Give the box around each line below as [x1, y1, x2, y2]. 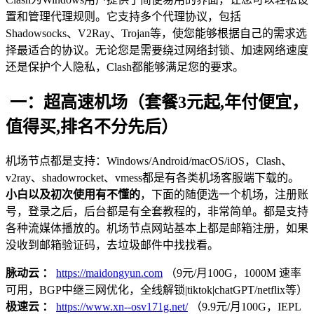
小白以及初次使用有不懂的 [6, 188, 140, 200]
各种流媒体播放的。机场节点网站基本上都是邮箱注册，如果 [6, 221, 308, 234]
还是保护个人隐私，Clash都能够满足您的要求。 [6, 60, 244, 73]
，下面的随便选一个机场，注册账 [140, 188, 308, 200]
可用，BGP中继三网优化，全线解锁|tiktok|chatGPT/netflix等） [6, 283, 308, 296]
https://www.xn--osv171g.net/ [56, 300, 188, 313]
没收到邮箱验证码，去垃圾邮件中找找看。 [6, 238, 219, 251]
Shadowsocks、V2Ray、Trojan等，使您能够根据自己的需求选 [6, 27, 307, 39]
